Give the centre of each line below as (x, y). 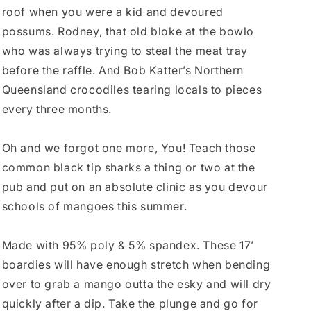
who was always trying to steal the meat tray (125, 50)
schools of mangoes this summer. (94, 206)
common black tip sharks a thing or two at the (128, 167)
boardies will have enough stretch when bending (136, 264)
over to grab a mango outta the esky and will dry (136, 284)
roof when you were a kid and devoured (112, 11)
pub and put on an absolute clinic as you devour (135, 186)
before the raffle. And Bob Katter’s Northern (123, 70)
